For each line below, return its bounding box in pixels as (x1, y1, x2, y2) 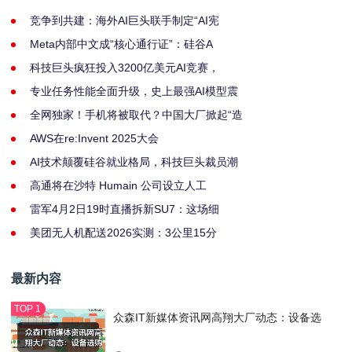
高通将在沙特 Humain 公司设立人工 (30, 179, 207, 192)
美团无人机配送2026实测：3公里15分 (30, 226, 217, 240)
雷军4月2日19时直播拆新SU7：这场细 (30, 203, 219, 216)
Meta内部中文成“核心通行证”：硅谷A (30, 38, 213, 51)
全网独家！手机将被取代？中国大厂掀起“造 (30, 108, 243, 122)
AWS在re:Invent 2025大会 (30, 132, 159, 145)
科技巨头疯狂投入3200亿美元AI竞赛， (30, 61, 219, 75)
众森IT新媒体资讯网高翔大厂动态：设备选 (113, 311, 321, 324)
